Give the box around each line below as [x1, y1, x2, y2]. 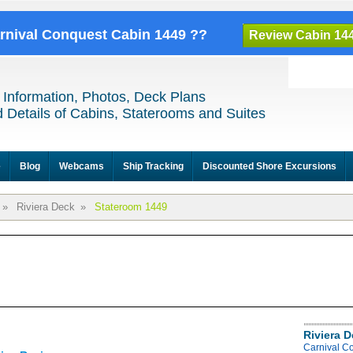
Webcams [59, 161, 104, 172]
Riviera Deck [17, 201, 75, 213]
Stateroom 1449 [95, 201, 167, 213]
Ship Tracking [123, 161, 184, 172]
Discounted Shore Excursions [203, 161, 336, 172]
